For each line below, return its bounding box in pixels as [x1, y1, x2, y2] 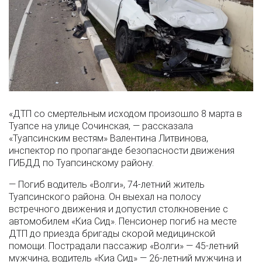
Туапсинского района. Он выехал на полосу [9, 191, 201, 203]
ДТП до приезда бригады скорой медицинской [9, 228, 215, 240]
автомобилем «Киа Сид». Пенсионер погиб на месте [9, 216, 237, 227]
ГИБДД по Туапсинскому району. [9, 157, 154, 169]
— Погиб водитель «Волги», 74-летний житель [9, 179, 205, 191]
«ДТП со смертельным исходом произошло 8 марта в [9, 108, 242, 120]
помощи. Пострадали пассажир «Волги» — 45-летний [9, 240, 239, 252]
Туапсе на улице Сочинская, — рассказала [9, 120, 193, 132]
